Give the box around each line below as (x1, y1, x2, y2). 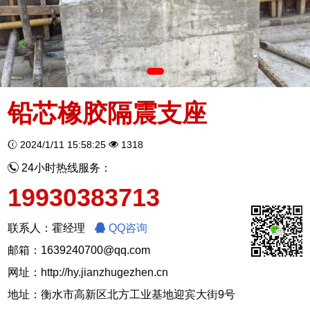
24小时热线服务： (19, 161, 112, 174)
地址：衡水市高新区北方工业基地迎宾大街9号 (8, 288, 236, 300)
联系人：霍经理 (8, 221, 89, 234)
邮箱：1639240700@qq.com (8, 244, 151, 256)
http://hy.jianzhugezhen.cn (41, 266, 169, 278)
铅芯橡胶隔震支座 (8, 98, 208, 127)
